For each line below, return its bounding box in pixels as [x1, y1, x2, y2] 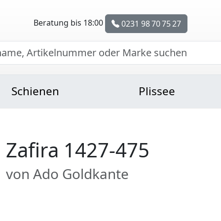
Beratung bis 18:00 [34, 17, 105, 28]
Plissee [139, 83, 175, 99]
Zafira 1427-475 [6, 136, 149, 163]
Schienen [11, 83, 59, 99]
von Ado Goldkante [6, 164, 129, 183]
